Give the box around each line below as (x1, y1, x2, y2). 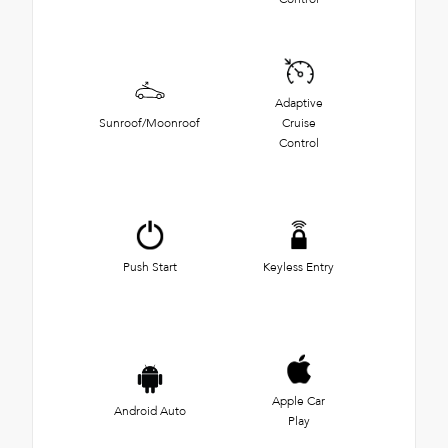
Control (278, 134, 319, 151)
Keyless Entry (263, 258, 334, 275)
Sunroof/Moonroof (99, 114, 200, 131)
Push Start (122, 258, 177, 275)
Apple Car (272, 392, 325, 409)
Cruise (281, 114, 316, 131)
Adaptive (274, 94, 323, 111)
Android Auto (113, 402, 186, 419)
